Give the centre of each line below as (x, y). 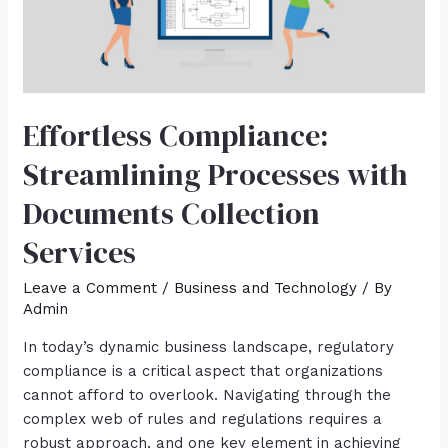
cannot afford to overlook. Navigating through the (207, 394)
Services (80, 252)
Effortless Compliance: (176, 135)
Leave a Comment (90, 287)
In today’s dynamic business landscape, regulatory (209, 346)
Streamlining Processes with (215, 174)
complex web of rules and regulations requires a (203, 418)
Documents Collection (172, 213)
